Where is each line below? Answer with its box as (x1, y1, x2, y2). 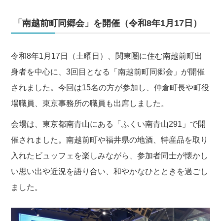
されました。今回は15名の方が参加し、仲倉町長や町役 (11, 83, 210, 92)
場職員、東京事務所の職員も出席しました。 (11, 99, 169, 108)
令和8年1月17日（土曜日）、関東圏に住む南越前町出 (11, 51, 203, 60)
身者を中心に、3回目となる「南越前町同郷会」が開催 (11, 67, 205, 76)
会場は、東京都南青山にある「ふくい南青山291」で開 (11, 119, 206, 128)
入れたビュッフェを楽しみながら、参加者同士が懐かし (11, 151, 209, 160)
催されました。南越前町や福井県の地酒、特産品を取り (11, 135, 209, 144)
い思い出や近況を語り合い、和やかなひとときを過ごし (11, 167, 209, 176)
